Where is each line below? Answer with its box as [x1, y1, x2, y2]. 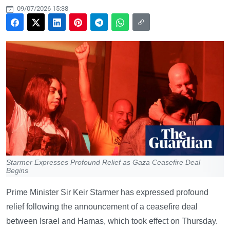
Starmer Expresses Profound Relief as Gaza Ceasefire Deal [6, 158, 200, 166]
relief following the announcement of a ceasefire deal [6, 202, 198, 211]
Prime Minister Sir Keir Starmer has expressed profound [6, 187, 208, 197]
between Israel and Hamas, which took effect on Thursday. [6, 216, 218, 225]
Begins [6, 166, 28, 175]
